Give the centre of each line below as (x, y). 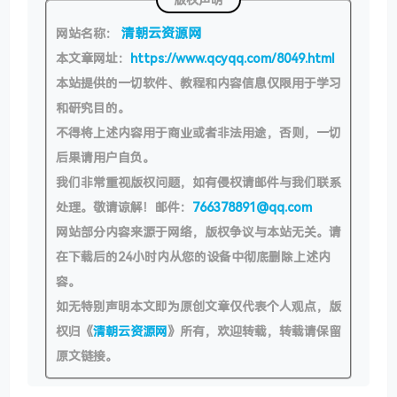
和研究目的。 (95, 108)
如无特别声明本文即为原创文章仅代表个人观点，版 (198, 307)
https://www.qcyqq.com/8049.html (233, 58)
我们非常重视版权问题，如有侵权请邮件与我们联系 (198, 183)
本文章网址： (93, 58)
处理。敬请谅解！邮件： (124, 207)
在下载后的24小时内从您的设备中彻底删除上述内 (193, 257)
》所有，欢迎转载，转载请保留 (254, 331)
